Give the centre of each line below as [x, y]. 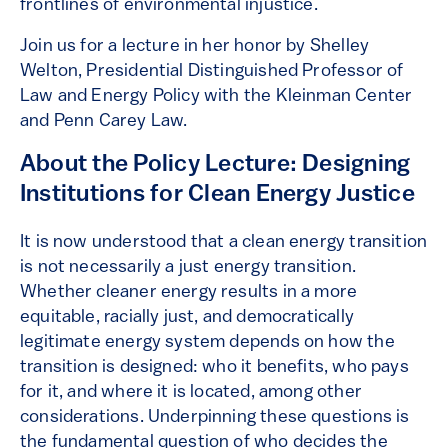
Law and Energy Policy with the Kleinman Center [216, 96]
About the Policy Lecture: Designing [215, 165]
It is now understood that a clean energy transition [224, 242]
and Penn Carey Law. [104, 121]
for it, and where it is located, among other [191, 392]
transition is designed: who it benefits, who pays [214, 367]
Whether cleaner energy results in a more [189, 292]
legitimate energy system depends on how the [207, 342]
